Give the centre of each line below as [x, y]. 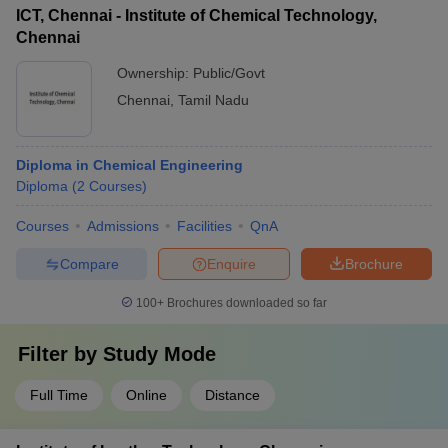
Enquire [231, 263]
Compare [89, 263]
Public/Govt [229, 73]
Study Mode [159, 354]
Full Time [59, 395]
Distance [232, 395]
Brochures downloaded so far [245, 303]
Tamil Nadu [213, 100]
